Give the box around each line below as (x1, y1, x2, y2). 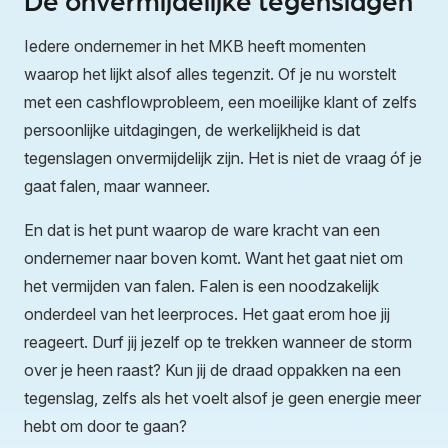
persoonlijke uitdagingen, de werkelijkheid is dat (24, 119, 360, 140)
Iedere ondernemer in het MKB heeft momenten (24, 35, 366, 56)
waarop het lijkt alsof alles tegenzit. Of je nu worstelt (24, 63, 396, 84)
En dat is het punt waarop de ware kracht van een (24, 219, 380, 240)
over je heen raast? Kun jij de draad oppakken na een (24, 359, 401, 380)
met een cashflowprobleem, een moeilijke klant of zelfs (24, 91, 417, 112)
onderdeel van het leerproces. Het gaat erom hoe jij (24, 303, 390, 324)
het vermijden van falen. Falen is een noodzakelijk (24, 275, 379, 296)
